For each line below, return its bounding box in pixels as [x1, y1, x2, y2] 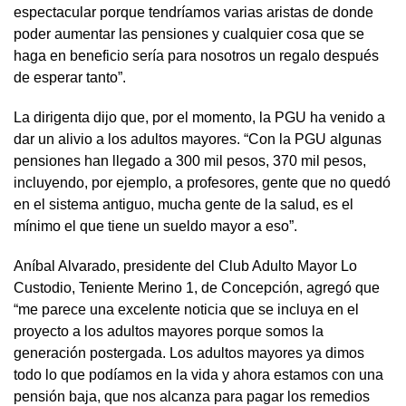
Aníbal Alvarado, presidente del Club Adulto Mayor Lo [14, 257, 357, 274]
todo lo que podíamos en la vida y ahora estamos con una [14, 366, 383, 382]
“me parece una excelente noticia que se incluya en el [14, 301, 359, 317]
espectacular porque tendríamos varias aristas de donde [14, 4, 373, 20]
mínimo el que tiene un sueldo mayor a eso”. [14, 217, 297, 234]
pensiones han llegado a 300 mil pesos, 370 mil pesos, [14, 152, 366, 169]
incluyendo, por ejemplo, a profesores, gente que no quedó [14, 174, 391, 190]
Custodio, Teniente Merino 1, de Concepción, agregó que [14, 279, 380, 295]
